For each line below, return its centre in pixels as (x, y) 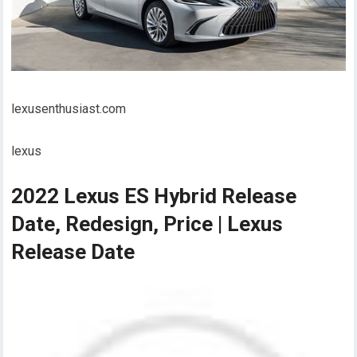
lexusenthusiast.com (69, 108)
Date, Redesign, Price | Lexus (147, 224)
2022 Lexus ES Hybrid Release (154, 196)
